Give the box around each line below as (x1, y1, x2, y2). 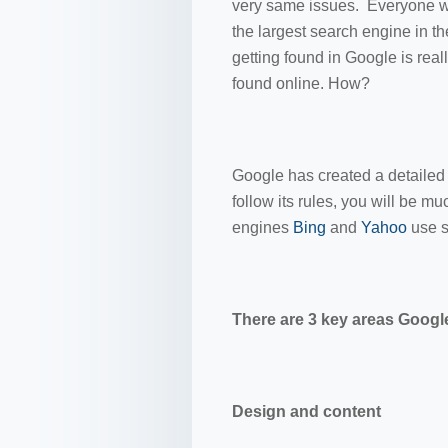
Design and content (232, 403, 381, 420)
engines (232, 219, 293, 236)
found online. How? (232, 75, 374, 92)
